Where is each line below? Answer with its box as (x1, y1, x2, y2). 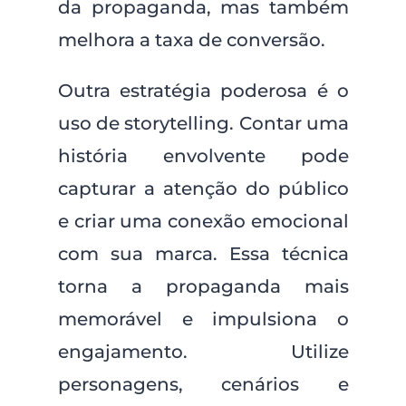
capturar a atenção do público (57, 178, 350, 199)
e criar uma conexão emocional (57, 210, 350, 232)
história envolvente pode (57, 145, 350, 167)
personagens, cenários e (57, 373, 350, 395)
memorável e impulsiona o (57, 308, 350, 330)
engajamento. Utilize (57, 341, 350, 362)
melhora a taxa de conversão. (57, 29, 325, 51)
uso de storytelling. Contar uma (57, 112, 350, 134)
